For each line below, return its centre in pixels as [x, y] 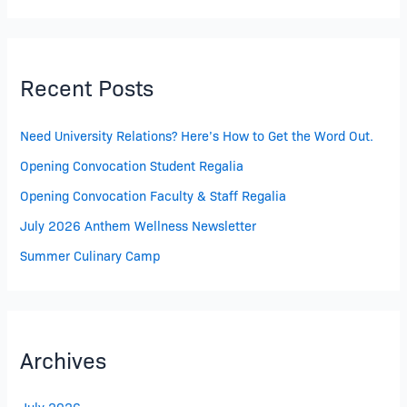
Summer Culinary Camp [90, 254]
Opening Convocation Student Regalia [132, 164]
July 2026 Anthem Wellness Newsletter [139, 224]
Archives [64, 359]
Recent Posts [87, 87]
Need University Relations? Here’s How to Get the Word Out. [197, 134]
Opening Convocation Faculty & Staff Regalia [154, 194]
